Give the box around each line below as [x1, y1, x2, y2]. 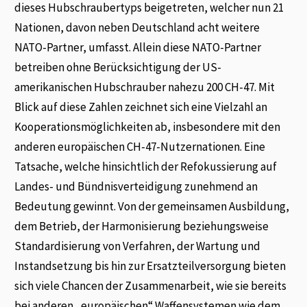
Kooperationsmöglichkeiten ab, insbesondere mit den [14, 119, 281, 134]
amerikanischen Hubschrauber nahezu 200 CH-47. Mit [14, 79, 275, 95]
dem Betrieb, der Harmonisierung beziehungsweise [14, 218, 269, 234]
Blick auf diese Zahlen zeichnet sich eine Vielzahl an [14, 99, 268, 114]
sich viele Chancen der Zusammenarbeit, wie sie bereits [14, 278, 287, 293]
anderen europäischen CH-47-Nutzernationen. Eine [14, 138, 266, 154]
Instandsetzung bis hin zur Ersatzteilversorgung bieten [14, 258, 286, 273]
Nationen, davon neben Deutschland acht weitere [14, 19, 260, 35]
